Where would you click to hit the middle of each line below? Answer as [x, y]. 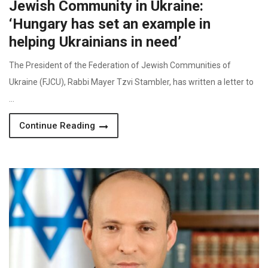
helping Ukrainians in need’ [95, 42]
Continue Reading [58, 126]
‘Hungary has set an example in [110, 24]
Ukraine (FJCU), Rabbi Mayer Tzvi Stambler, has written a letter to [131, 82]
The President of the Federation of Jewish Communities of [120, 65]
